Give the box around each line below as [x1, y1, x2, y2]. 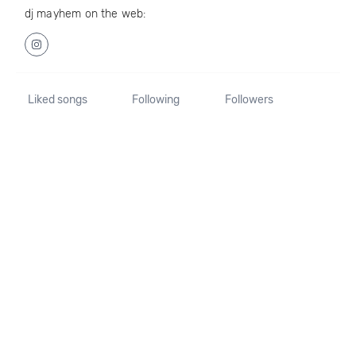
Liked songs [27, 93, 87, 106]
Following [132, 93, 180, 106]
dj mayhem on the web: [24, 7, 146, 21]
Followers [224, 93, 273, 106]
